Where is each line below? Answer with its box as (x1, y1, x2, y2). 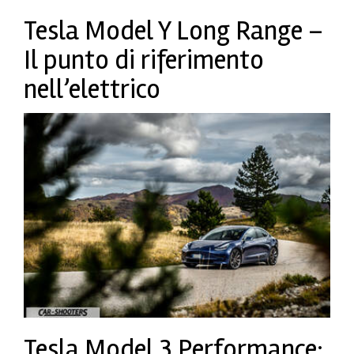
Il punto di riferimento (24, 43, 264, 77)
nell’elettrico (24, 73, 160, 107)
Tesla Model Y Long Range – (24, 14, 323, 48)
